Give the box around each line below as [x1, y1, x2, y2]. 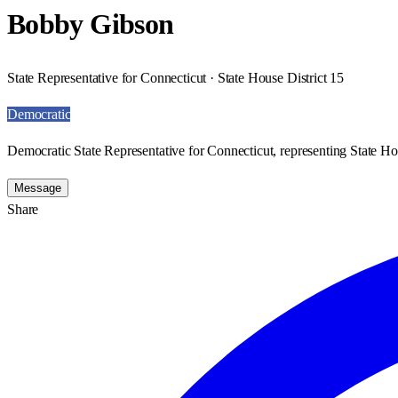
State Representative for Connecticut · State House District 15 [7, 69, 345, 85]
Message [14, 180, 61, 195]
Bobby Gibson [7, 8, 174, 41]
